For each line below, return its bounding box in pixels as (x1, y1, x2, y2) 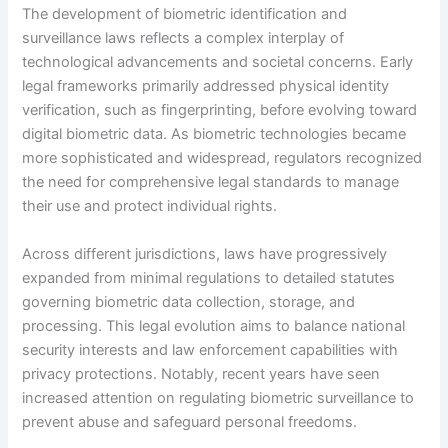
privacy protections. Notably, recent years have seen (22, 364, 381, 383)
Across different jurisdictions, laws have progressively (22, 244, 388, 263)
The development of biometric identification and (22, 5, 348, 24)
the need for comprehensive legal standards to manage (22, 173, 400, 192)
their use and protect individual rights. (22, 197, 278, 216)
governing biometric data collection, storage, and (22, 292, 356, 311)
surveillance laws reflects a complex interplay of (22, 29, 345, 48)
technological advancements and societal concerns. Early (22, 53, 414, 72)
